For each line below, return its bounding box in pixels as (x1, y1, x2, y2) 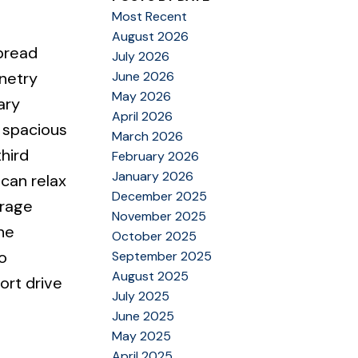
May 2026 (112, 87, 172, 105)
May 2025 (112, 327, 172, 344)
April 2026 (112, 107, 173, 125)
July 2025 (112, 287, 170, 304)
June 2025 (112, 307, 175, 324)
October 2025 (112, 227, 197, 245)
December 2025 (112, 187, 208, 205)
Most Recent (112, 7, 188, 25)
